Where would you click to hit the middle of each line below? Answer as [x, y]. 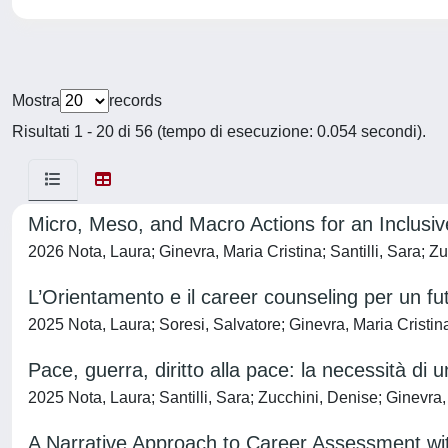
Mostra [36, 100]
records [135, 100]
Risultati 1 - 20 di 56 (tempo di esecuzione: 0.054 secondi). [219, 131]
